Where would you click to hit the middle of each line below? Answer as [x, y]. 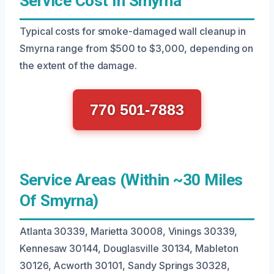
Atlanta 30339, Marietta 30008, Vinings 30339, [129, 231]
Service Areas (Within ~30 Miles [131, 180]
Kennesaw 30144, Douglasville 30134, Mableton [129, 248]
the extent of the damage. [78, 65]
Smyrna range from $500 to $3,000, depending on [137, 48]
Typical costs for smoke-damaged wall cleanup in [133, 31]
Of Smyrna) [59, 200]
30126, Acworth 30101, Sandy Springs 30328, [125, 265]
